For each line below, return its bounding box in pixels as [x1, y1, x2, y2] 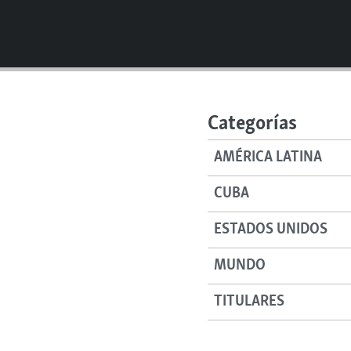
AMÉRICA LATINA [214, 148, 323, 168]
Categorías [208, 111, 298, 138]
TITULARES [214, 292, 285, 312]
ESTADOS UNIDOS [214, 220, 328, 240]
